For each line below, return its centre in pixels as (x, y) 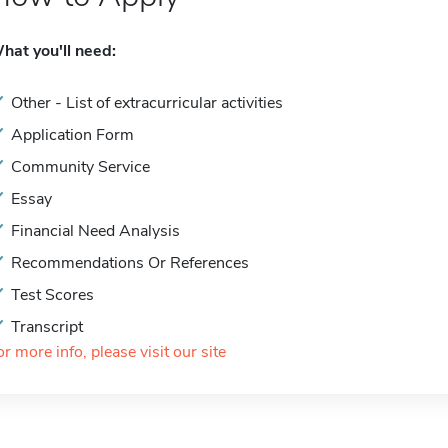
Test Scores (52, 295)
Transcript (47, 327)
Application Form (72, 135)
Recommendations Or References (130, 263)
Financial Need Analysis (95, 231)
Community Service (80, 167)
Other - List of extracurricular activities (147, 103)
